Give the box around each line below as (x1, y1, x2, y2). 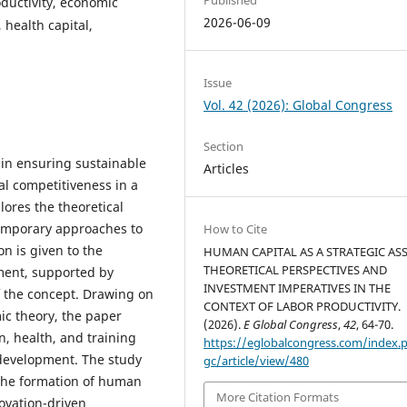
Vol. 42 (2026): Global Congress (203, 96, 393, 114)
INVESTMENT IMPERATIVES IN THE (203, 280, 392, 297)
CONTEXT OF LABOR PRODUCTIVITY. (203, 298, 402, 315)
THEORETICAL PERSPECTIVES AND (203, 262, 388, 279)
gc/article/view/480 (203, 352, 310, 370)
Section (203, 138, 244, 155)
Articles (203, 160, 250, 178)
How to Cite (203, 221, 268, 238)
